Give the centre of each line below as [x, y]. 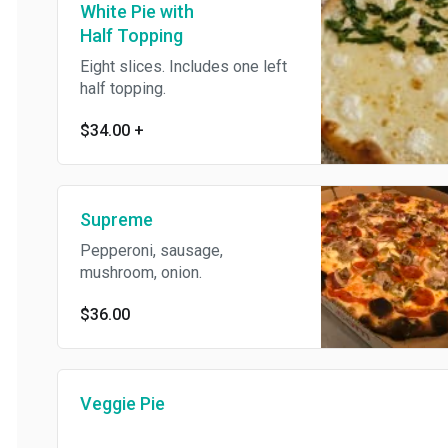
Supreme [99, 220]
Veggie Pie [105, 404]
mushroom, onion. [124, 273]
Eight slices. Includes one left [166, 67]
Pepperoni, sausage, [134, 251]
